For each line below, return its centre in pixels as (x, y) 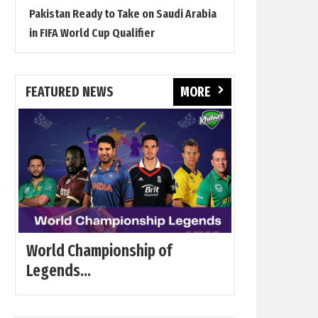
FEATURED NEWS (70, 92)
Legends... (59, 270)
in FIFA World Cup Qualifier (92, 33)
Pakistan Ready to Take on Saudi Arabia (123, 14)
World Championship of (99, 251)
